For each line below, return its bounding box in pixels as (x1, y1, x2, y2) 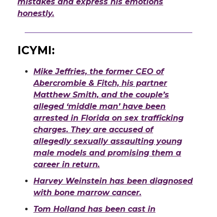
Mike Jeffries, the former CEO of (33, 67, 164, 77)
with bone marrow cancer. (33, 188, 141, 198)
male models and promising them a (33, 148, 181, 158)
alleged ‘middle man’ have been (33, 102, 166, 111)
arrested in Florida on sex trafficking (33, 113, 184, 123)
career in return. (33, 160, 100, 170)
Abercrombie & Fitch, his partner (33, 78, 167, 88)
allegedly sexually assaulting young (33, 137, 182, 146)
